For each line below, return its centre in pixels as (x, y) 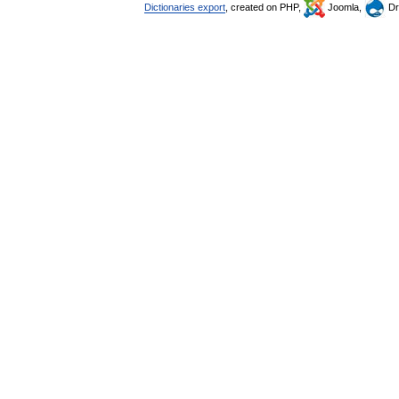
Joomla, (345, 7)
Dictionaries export (185, 7)
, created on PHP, (265, 7)
